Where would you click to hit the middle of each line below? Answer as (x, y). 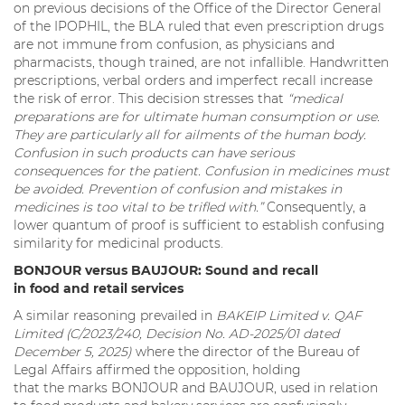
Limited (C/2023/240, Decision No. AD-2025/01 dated (176, 334)
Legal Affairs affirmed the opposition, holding (157, 370)
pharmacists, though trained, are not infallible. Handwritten (201, 63)
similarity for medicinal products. (120, 244)
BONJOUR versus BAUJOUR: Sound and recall (166, 271)
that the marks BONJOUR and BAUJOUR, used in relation (196, 388)
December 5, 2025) (73, 352)
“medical (315, 99)
